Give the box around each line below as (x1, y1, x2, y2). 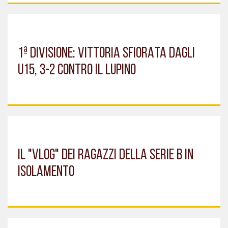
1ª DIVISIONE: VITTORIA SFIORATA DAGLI (18, 45, 195, 62)
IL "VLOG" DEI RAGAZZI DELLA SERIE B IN (18, 147, 193, 163)
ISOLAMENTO (18, 164, 74, 180)
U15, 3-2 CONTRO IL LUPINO (18, 62, 136, 78)
